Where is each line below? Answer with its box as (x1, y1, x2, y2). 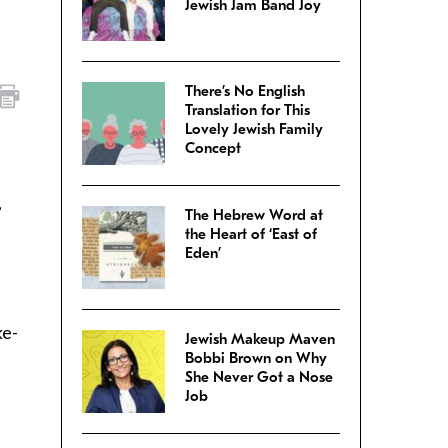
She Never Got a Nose (185, 368, 333, 387)
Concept (185, 139, 241, 158)
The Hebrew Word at (185, 206, 323, 225)
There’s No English (185, 82, 305, 101)
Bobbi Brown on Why (185, 349, 327, 368)
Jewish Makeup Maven (185, 330, 335, 349)
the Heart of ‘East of (185, 225, 317, 244)
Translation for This (185, 101, 310, 120)
